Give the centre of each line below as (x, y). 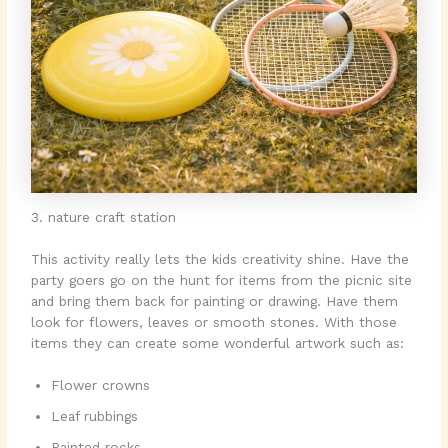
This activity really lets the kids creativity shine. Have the (220, 258)
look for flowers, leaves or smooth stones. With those (214, 321)
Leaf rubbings (95, 416)
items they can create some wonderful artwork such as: (218, 342)
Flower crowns (101, 385)
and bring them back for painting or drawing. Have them (215, 300)
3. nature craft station (104, 217)
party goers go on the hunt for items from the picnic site (222, 279)
